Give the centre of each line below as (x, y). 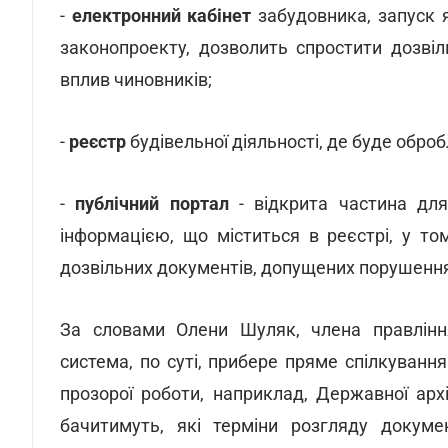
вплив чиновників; (136, 79)
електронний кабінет (161, 15)
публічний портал (152, 203)
